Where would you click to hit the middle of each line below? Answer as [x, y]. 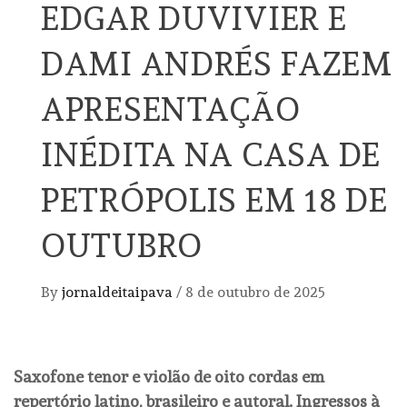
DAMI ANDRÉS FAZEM [217, 64]
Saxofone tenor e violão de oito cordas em [169, 377]
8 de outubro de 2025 [255, 293]
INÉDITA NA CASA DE [211, 155]
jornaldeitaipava [119, 293]
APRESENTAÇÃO [171, 109]
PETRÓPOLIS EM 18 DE [214, 200]
